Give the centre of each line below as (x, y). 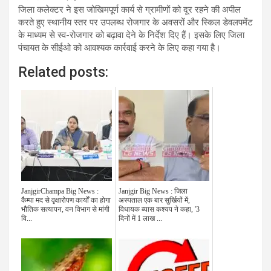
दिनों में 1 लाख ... (140, 219)
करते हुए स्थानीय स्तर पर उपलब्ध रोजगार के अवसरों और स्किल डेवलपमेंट (135, 23)
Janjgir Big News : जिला (153, 191)
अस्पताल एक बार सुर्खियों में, (154, 201)
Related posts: (63, 73)
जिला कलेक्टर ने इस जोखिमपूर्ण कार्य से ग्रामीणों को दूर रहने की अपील (129, 10)
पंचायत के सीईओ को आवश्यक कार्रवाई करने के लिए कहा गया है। (119, 48)
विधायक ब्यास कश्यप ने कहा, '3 (159, 210)
